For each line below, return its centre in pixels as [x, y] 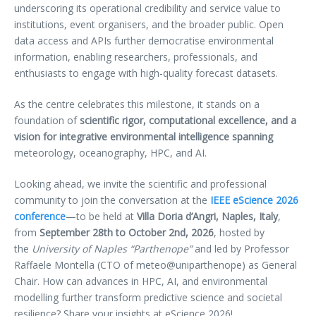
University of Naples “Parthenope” [112, 249]
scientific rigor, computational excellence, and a [188, 121]
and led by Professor [241, 249]
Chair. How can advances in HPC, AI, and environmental [141, 281]
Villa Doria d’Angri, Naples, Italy [207, 217]
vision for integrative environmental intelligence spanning [144, 137]
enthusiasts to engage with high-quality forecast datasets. [147, 73]
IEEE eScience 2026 [254, 200]
